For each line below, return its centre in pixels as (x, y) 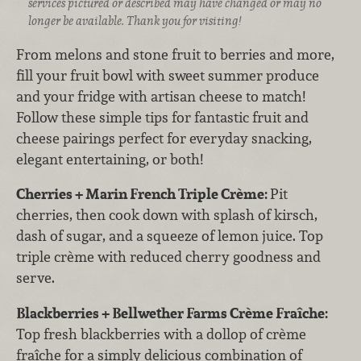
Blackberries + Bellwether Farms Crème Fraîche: (172, 313)
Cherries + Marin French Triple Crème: (143, 194)
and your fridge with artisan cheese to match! (161, 96)
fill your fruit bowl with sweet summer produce (168, 75)
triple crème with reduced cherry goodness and (168, 257)
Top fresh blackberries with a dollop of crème (161, 334)
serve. (35, 278)
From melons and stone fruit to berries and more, (175, 54)
